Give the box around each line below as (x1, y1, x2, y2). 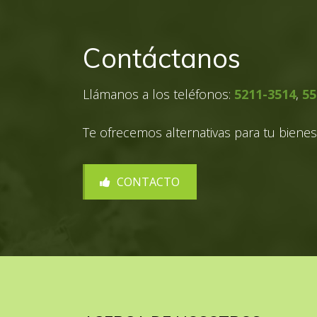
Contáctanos (83, 41, 241, 75)
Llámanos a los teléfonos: (83, 86, 234, 103)
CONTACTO (114, 174, 180, 190)
